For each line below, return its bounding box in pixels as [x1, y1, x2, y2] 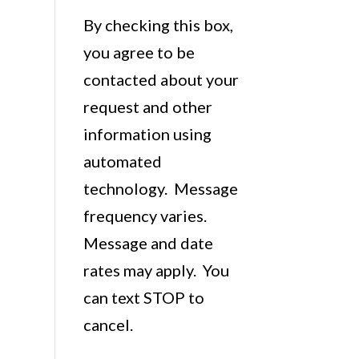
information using [83, 123, 212, 143]
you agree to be [83, 42, 195, 62]
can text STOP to [83, 287, 204, 307]
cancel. [83, 314, 143, 334]
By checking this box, [83, 14, 233, 34]
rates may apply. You [83, 260, 229, 280]
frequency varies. [83, 205, 210, 225]
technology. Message [83, 178, 238, 198]
